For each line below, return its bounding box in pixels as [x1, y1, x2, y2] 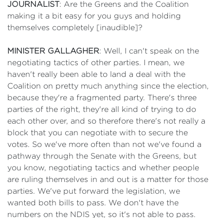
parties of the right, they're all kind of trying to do [7, 105, 196, 113]
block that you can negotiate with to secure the [7, 128, 188, 137]
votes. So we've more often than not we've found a [7, 140, 201, 148]
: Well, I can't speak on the [99, 47, 199, 55]
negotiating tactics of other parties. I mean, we [7, 58, 184, 67]
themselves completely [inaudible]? [7, 23, 143, 32]
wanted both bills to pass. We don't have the [7, 199, 179, 207]
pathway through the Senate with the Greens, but [7, 152, 197, 160]
